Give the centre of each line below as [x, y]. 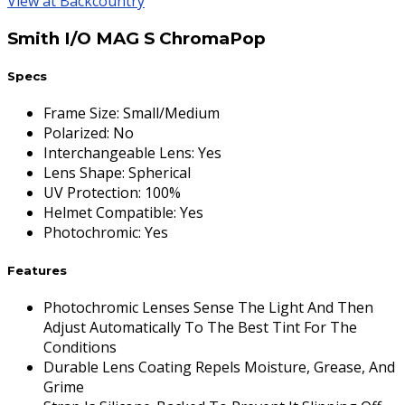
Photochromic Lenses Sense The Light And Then [208, 307]
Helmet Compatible [108, 213]
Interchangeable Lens [118, 153]
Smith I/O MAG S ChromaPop [137, 39]
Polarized [75, 133]
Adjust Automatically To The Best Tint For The [200, 327]
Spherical [160, 173]
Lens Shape [83, 173]
